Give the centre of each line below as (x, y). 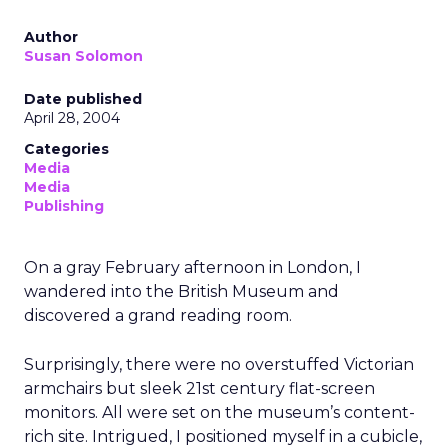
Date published (83, 99)
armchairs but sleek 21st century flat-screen (199, 388)
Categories (66, 149)
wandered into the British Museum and (181, 291)
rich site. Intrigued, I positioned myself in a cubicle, (223, 436)
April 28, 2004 (72, 118)
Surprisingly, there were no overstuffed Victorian (219, 364)
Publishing (64, 206)
